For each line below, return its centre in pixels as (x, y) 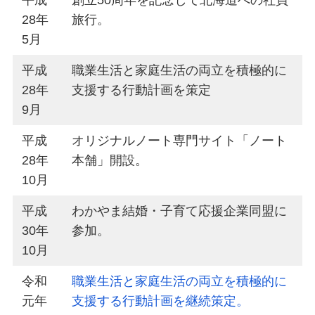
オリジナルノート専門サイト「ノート (180, 141)
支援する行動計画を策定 (142, 90)
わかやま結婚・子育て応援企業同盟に (180, 211)
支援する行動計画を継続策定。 (161, 301)
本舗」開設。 (110, 161)
